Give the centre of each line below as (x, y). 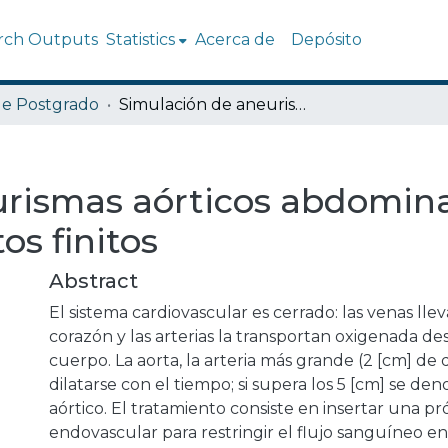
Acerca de (235, 39)
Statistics (141, 39)
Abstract (93, 281)
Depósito (327, 39)
